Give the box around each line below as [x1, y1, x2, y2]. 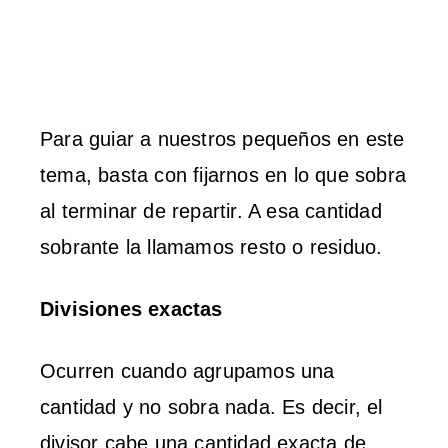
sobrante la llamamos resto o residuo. [40, 235, 383, 258]
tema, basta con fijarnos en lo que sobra [40, 163, 407, 186]
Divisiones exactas [40, 297, 223, 320]
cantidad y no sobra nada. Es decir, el [40, 395, 383, 418]
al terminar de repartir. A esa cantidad [40, 199, 382, 222]
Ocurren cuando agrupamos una [40, 359, 335, 382]
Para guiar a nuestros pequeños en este [40, 127, 405, 150]
